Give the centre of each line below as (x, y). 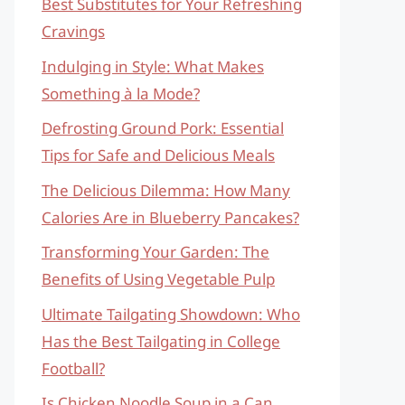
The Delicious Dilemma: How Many (166, 190)
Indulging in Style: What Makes (153, 66)
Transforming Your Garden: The (155, 252)
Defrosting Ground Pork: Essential (163, 128)
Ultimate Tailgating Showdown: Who (171, 314)
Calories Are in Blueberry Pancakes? (170, 217)
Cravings (73, 31)
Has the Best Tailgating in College (161, 341)
